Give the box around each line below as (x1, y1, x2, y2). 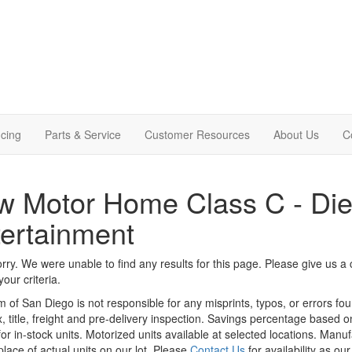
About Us (273, 126, 319, 142)
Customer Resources (145, 126, 250, 142)
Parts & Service (45, 126, 121, 142)
